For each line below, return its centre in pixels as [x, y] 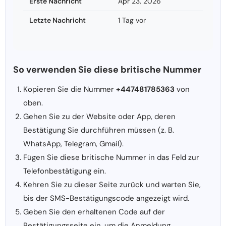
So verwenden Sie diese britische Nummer [107, 70]
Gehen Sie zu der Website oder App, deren [99, 117]
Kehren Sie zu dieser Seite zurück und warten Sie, [112, 185]
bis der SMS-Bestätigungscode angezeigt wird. [106, 199]
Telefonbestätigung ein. [65, 171]
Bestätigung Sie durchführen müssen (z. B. [99, 130]
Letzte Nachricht [58, 20]
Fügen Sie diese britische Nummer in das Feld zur [111, 158]
